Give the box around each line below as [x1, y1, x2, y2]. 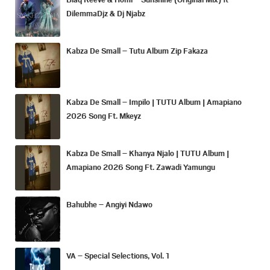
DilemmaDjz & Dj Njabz [66, 8, 145, 19]
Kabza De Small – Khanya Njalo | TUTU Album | [66, 148, 229, 159]
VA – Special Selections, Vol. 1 [66, 250, 169, 262]
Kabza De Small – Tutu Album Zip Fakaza [66, 45, 208, 57]
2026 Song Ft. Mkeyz [66, 110, 141, 122]
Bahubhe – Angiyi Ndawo [66, 199, 152, 210]
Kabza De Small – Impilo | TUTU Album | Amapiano [66, 96, 242, 108]
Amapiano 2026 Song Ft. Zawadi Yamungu [66, 162, 215, 173]
